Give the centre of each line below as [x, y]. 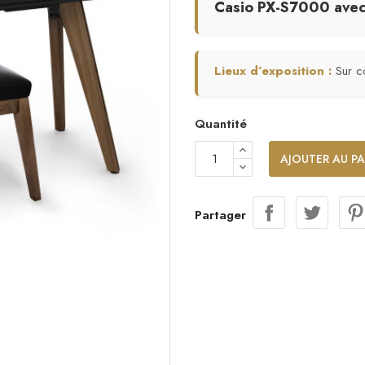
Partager [220, 215]
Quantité [221, 124]
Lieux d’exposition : [275, 71]
